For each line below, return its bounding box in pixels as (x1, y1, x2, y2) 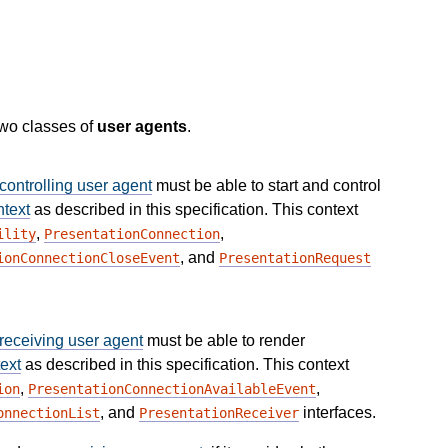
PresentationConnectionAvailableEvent (28, 381, 316, 398)
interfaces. (299, 404, 376, 422)
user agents (97, 118, 187, 136)
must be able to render (143, 332, 305, 350)
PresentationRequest (219, 250, 371, 267)
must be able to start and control (152, 177, 381, 195)
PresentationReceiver (139, 405, 299, 422)
